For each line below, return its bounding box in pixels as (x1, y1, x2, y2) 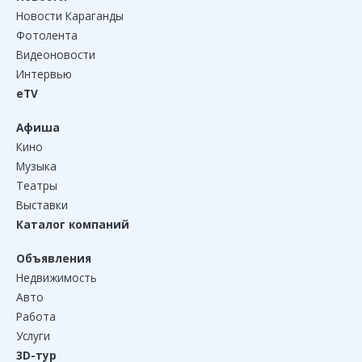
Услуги (16, 327, 50, 343)
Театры (16, 177, 57, 193)
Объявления (16, 250, 91, 266)
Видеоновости (16, 46, 95, 62)
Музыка (16, 158, 57, 174)
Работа (16, 308, 56, 324)
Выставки (16, 196, 68, 213)
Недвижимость (16, 269, 97, 285)
